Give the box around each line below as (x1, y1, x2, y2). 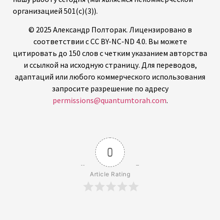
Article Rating (90, 170, 130, 178)
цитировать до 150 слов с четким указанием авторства (13, 48, 207, 58)
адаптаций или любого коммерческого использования (15, 72, 205, 82)
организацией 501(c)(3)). (13, 5, 98, 16)
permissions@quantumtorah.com (52, 95, 166, 106)
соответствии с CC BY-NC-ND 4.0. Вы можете (33, 36, 187, 47)
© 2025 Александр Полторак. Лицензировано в (28, 25, 192, 35)
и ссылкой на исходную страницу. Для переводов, (23, 60, 197, 70)
